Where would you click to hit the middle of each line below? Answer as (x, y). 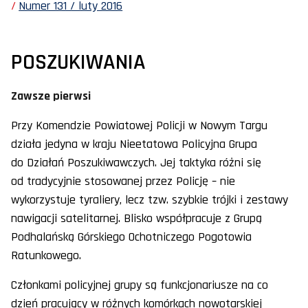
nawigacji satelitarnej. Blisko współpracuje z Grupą (136, 219)
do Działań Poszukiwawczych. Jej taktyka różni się (136, 163)
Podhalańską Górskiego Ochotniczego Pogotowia (131, 237)
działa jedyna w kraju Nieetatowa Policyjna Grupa (134, 144)
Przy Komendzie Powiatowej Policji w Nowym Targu (139, 126)
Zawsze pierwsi (51, 96)
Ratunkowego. (46, 256)
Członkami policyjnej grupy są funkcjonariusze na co (140, 285)
